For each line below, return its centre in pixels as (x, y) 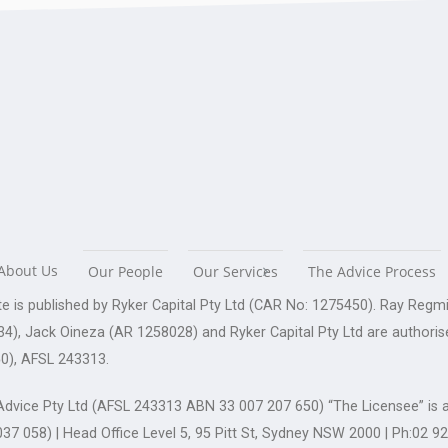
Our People (125, 271)
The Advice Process (372, 271)
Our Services (235, 271)
